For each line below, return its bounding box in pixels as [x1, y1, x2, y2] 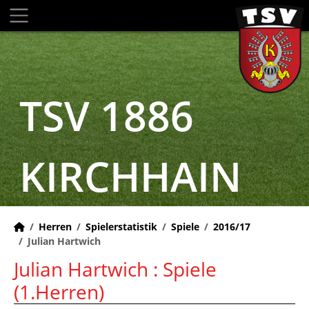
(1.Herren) [14, 279, 104, 305]
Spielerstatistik [86, 220, 157, 233]
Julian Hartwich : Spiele [14, 256, 217, 282]
